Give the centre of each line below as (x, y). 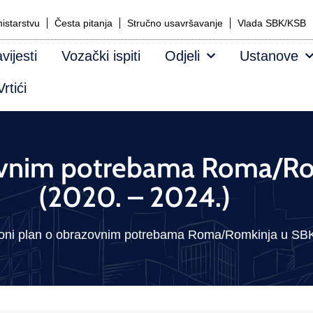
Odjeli (182, 56)
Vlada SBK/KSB (272, 23)
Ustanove (269, 56)
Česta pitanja (83, 23)
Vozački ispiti (101, 56)
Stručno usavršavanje (175, 23)
